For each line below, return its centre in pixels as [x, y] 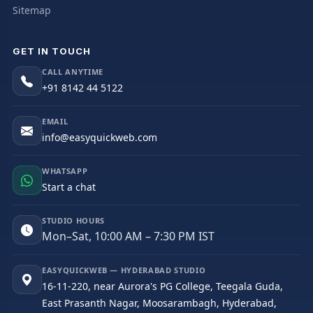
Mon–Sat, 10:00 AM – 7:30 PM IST [128, 236]
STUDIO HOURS [73, 221]
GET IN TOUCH [52, 51]
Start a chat [68, 187]
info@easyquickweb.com [99, 138]
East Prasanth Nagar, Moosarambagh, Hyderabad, [159, 303]
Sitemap [31, 10]
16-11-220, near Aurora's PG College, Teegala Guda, [162, 286]
